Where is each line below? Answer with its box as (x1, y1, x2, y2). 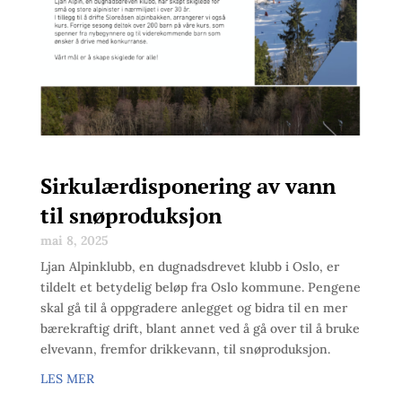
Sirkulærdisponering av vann (39, 170, 336, 200)
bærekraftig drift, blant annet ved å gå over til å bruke (39, 319, 360, 336)
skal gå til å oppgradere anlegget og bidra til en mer (39, 299, 347, 316)
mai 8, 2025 (39, 232, 109, 249)
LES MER (39, 370, 94, 387)
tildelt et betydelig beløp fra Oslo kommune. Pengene (39, 278, 361, 295)
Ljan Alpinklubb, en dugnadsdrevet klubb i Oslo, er (39, 258, 339, 275)
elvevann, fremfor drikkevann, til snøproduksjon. (39, 340, 330, 357)
